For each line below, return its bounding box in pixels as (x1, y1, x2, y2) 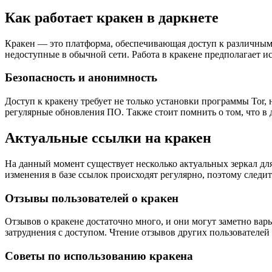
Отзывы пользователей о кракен (5, 191, 178, 205)
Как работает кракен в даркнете (5, 9, 219, 25)
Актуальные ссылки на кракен (5, 130, 211, 146)
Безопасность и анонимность (5, 71, 157, 84)
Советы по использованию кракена (5, 250, 193, 263)
